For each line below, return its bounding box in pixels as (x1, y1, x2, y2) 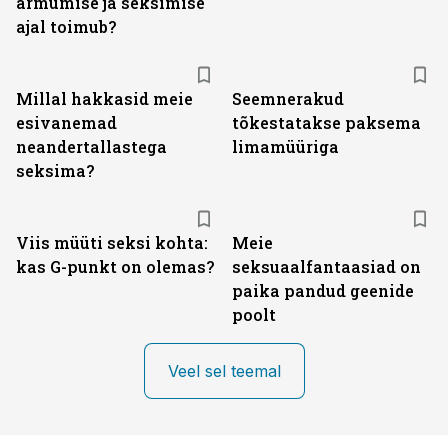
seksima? (16, 160, 94, 181)
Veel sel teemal (167, 361, 281, 381)
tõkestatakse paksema (232, 112, 421, 133)
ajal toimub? (16, 16, 116, 37)
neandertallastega (16, 136, 167, 157)
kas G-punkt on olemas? (16, 256, 214, 277)
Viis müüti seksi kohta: (16, 232, 208, 253)
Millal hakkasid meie (16, 88, 193, 109)
